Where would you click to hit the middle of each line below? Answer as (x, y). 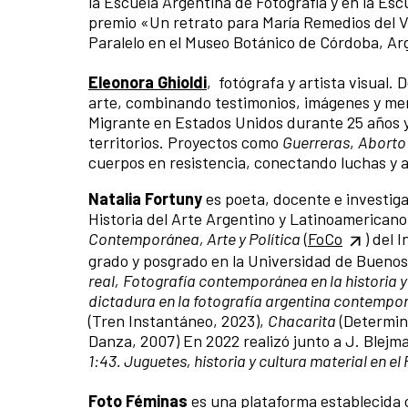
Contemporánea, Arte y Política (194, 239)
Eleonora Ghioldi (148, 82)
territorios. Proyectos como (185, 143)
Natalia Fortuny (147, 199)
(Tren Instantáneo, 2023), (178, 320)
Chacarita (302, 320)
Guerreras (316, 143)
